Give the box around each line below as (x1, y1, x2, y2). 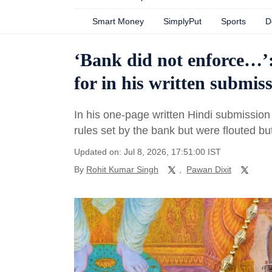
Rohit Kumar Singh (86, 165, 158, 174)
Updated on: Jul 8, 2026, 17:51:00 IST (74, 147, 221, 157)
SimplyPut (163, 16, 202, 26)
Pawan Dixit (186, 165, 231, 174)
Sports (221, 16, 246, 26)
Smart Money (92, 16, 144, 26)
